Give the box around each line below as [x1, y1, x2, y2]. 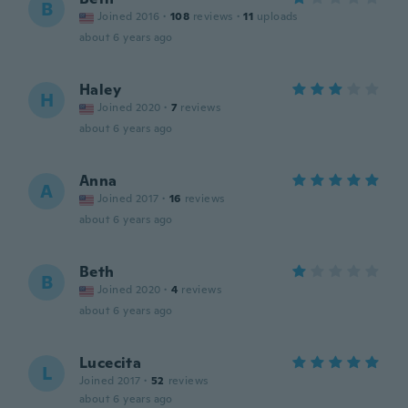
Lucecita [79, 353, 142, 372]
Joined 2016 [97, 9, 160, 24]
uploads [257, 9, 298, 24]
